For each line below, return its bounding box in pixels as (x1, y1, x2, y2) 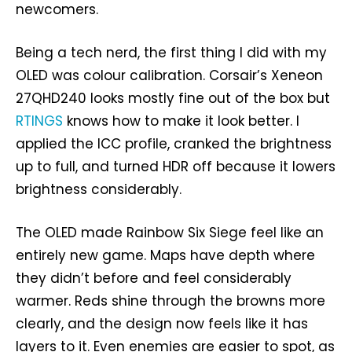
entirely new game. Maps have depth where (16, 246, 315, 266)
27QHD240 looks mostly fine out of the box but (16, 89, 330, 108)
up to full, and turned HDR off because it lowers (16, 157, 335, 177)
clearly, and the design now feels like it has (16, 314, 308, 334)
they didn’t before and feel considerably (16, 269, 291, 288)
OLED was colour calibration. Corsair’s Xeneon (16, 66, 323, 86)
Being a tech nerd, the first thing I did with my (16, 43, 327, 63)
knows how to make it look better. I (63, 112, 299, 131)
